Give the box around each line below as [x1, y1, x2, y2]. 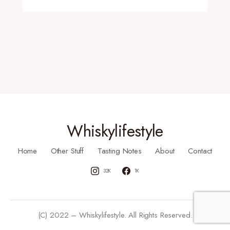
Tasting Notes [97, 145, 142, 157]
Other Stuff [50, 145, 84, 157]
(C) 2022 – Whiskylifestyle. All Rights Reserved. [37, 209, 193, 221]
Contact [188, 145, 213, 157]
